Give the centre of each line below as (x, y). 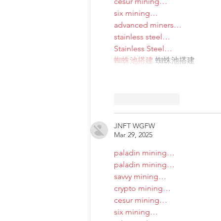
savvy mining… (140, 177)
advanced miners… (148, 25)
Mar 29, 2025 (133, 135)
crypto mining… (142, 188)
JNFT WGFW (134, 126)
